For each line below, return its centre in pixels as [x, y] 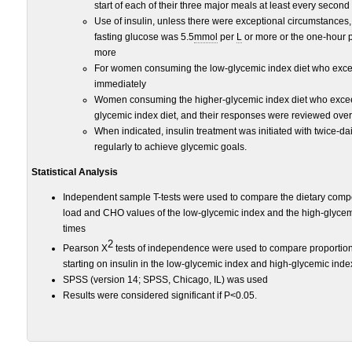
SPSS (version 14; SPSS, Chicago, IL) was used [165, 280]
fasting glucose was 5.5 [144, 37]
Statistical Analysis [75, 172]
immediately [120, 84]
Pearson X [85, 248]
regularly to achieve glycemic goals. [170, 147]
